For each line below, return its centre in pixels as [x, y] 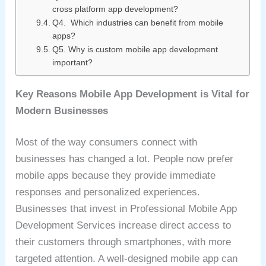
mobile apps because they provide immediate [116, 176]
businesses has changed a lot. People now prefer [125, 159]
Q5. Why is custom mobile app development [135, 49]
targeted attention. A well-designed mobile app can [127, 259]
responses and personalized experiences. [110, 192]
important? [74, 62]
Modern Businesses [62, 110]
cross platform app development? [115, 9]
